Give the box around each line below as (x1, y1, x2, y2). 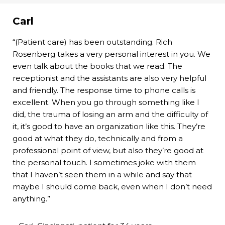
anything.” (13, 194, 50, 204)
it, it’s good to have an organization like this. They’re (13, 122, 205, 132)
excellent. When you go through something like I (13, 97, 199, 107)
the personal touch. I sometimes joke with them (13, 158, 196, 168)
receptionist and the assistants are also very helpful (13, 73, 206, 83)
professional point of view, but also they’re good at (13, 146, 203, 156)
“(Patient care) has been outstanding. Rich (13, 37, 172, 47)
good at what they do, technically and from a (13, 134, 183, 144)
